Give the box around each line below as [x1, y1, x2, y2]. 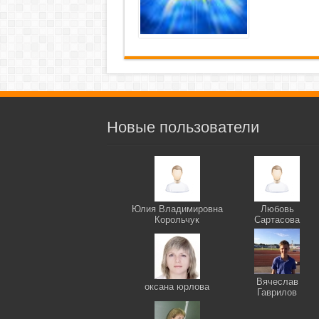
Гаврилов [257, 287, 297, 298]
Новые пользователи [106, 118, 259, 136]
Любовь [260, 204, 294, 214]
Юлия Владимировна [131, 204, 223, 214]
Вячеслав [256, 276, 298, 287]
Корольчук [155, 214, 199, 225]
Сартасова [254, 214, 300, 225]
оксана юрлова [145, 281, 209, 292]
